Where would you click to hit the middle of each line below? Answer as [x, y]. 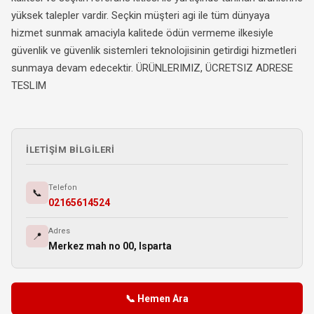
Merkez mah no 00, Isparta [110, 246]
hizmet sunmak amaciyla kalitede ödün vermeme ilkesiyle [142, 33]
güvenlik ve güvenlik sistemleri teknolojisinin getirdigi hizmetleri [154, 50]
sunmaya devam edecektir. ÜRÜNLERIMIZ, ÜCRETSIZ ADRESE [152, 68]
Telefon [63, 187]
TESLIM [29, 85]
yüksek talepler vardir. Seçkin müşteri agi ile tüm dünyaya [141, 15]
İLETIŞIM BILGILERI [70, 149]
